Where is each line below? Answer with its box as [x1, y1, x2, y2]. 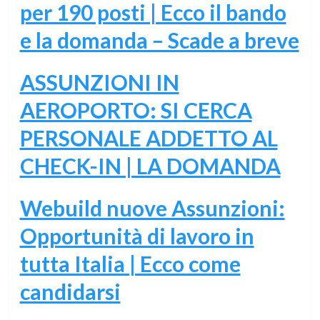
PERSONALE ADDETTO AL [19, 124, 278, 151]
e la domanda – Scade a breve [19, 26, 299, 53]
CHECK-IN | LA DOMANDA [19, 152, 281, 179]
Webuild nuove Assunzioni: [19, 194, 285, 221]
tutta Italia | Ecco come [19, 250, 241, 276]
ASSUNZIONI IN [19, 69, 179, 95]
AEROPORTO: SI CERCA [19, 96, 252, 123]
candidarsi [19, 278, 121, 304]
